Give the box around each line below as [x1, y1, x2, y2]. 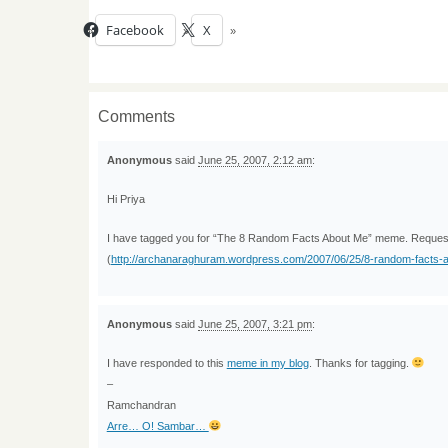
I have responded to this [106, 357, 227, 370]
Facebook [106, 21, 165, 40]
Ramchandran [106, 399, 176, 412]
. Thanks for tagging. [308, 357, 412, 370]
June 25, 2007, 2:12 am [197, 153, 312, 166]
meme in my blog [226, 357, 309, 370]
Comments [97, 107, 175, 125]
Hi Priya [106, 192, 145, 205]
